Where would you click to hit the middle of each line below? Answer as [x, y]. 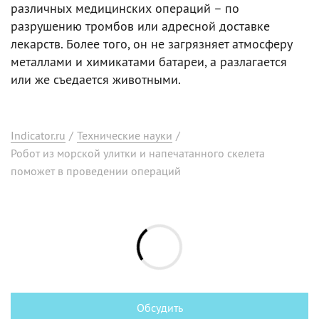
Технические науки [125, 135]
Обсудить [159, 308]
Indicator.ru [38, 135]
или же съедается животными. [96, 79]
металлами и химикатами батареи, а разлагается [149, 62]
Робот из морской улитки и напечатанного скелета [138, 153]
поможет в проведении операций [96, 171]
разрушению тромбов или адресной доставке [140, 26]
